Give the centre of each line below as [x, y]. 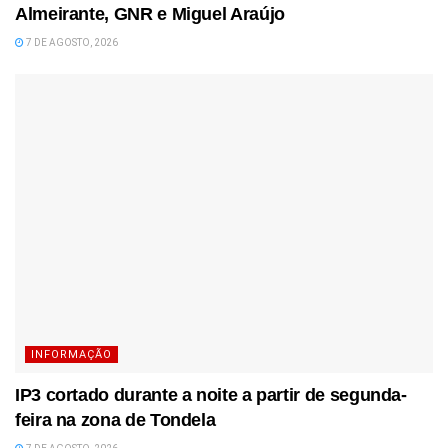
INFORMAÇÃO [71, 355]
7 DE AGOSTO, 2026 [71, 43]
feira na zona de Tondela [115, 420]
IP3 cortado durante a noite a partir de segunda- [211, 395]
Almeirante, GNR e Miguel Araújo [150, 14]
